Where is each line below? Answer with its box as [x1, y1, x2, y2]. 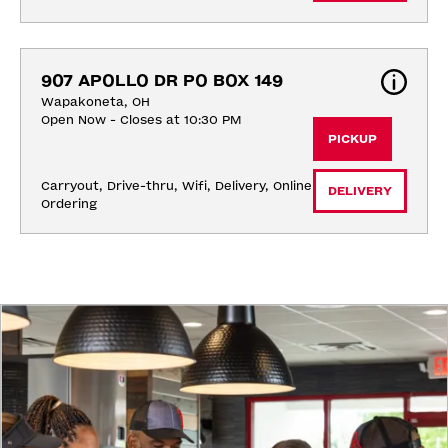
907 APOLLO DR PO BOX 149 [41, 70, 283, 90]
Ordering [41, 196, 97, 211]
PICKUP [328, 131, 377, 146]
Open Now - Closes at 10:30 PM [41, 112, 241, 127]
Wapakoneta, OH [41, 94, 150, 109]
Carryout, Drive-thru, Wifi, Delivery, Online [41, 178, 312, 193]
